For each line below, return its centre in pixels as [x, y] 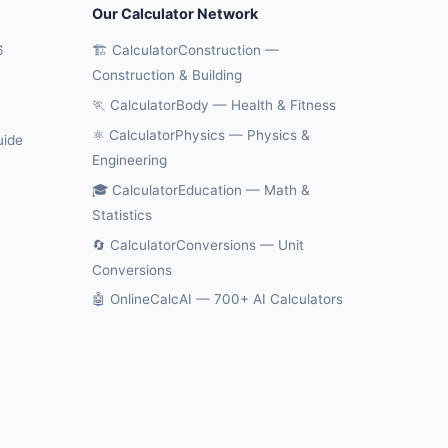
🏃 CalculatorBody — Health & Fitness [214, 105]
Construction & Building [167, 75]
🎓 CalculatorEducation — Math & [201, 189]
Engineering [129, 160]
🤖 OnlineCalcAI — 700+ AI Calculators [217, 299]
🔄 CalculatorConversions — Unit [198, 244]
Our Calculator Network [175, 14]
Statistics [122, 214]
